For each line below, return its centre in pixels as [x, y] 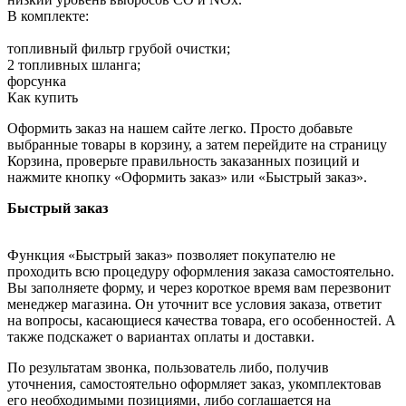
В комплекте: [48, 15]
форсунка [37, 81]
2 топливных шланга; [74, 64]
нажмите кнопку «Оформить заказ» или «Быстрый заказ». [187, 177]
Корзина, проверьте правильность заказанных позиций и [184, 160]
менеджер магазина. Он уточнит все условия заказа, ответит [194, 304]
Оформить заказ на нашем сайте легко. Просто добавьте [180, 128]
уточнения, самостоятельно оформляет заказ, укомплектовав [194, 383]
